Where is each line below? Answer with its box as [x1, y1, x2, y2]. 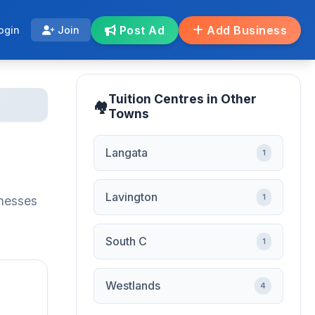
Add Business [203, 22, 287, 37]
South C [105, 234, 147, 248]
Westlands [105, 278, 160, 292]
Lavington [105, 190, 157, 204]
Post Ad [116, 22, 165, 37]
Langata [105, 146, 148, 160]
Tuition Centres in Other [108, 91, 257, 106]
